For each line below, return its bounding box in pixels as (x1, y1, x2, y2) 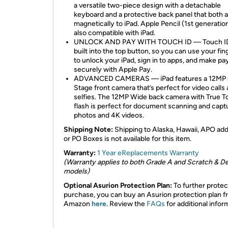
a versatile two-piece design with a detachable (74, 1, 221, 10)
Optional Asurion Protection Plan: (64, 181, 172, 190)
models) (64, 167, 90, 176)
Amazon (64, 199, 92, 208)
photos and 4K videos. (74, 111, 144, 120)
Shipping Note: (64, 125, 115, 134)
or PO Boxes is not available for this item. (64, 134, 191, 143)
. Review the (106, 199, 147, 208)
